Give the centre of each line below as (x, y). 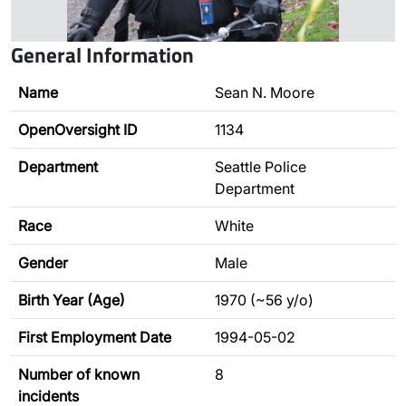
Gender (43, 263)
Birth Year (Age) (72, 300)
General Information (102, 54)
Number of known (79, 374)
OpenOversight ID (78, 130)
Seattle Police (261, 167)
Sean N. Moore (265, 92)
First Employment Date (95, 337)
